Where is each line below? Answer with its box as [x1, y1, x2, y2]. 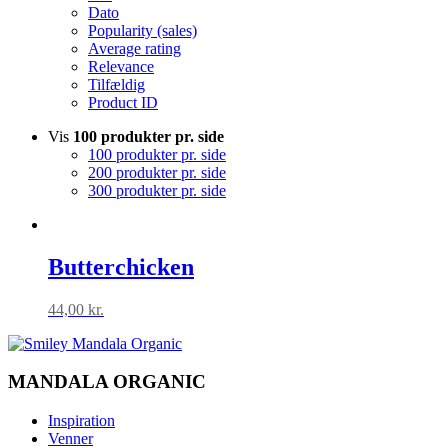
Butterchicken [48, 253, 194, 280]
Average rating [88, 39, 181, 57]
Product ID [88, 93, 158, 111]
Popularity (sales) [88, 21, 197, 39]
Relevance [88, 57, 154, 75]
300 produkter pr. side [88, 181, 226, 199]
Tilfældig [88, 75, 145, 93]
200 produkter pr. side [88, 163, 226, 181]
